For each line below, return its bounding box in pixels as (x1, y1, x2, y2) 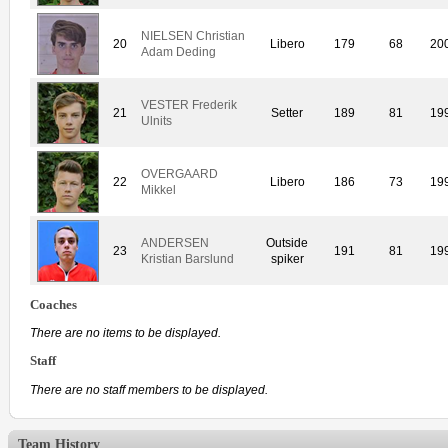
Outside (266, 235, 309, 250)
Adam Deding (141, 44, 216, 59)
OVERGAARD (141, 166, 218, 181)
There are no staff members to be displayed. (30, 383, 268, 398)
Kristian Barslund (141, 251, 234, 266)
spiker (271, 251, 304, 266)
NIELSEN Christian (141, 28, 245, 43)
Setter (271, 105, 304, 120)
